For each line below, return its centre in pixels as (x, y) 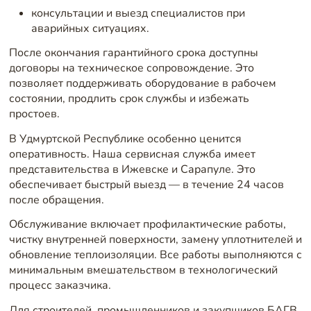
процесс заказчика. (60, 286)
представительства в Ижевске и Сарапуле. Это (132, 169)
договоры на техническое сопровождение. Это (131, 68)
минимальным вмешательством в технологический (143, 270)
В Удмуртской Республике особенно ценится (125, 138)
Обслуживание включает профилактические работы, (147, 225)
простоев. (34, 114)
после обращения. (56, 200)
